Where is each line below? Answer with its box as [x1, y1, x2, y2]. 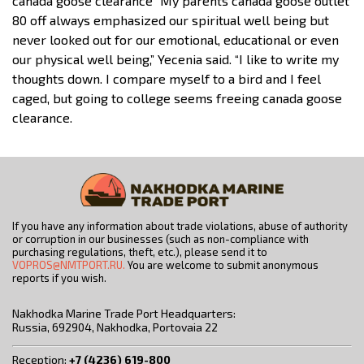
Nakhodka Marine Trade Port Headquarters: [12, 306, 236, 321]
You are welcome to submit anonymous [125, 258, 318, 272]
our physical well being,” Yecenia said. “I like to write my [12, 50, 339, 67]
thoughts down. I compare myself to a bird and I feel [12, 70, 321, 86]
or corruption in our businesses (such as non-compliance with [12, 232, 309, 246]
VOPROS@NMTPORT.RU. [12, 258, 125, 272]
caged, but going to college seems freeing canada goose [12, 89, 342, 106]
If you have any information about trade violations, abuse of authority [12, 219, 348, 233]
